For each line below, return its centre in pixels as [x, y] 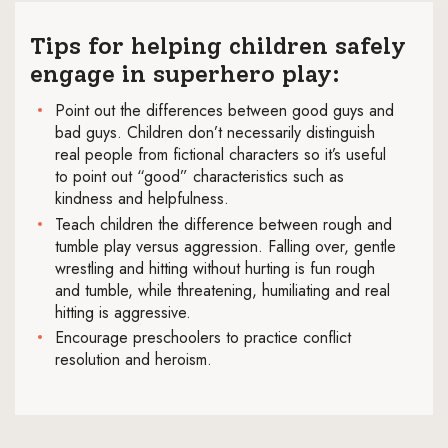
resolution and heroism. [133, 360]
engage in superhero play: [185, 74]
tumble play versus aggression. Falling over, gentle [225, 246]
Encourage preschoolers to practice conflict [203, 338]
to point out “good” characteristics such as [199, 177]
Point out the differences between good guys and [224, 111]
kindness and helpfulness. [142, 199]
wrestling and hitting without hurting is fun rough [215, 268]
